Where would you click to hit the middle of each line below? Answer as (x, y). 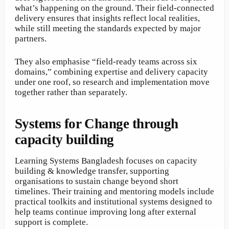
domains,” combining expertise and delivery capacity (111, 72)
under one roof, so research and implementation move (112, 82)
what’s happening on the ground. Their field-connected (114, 8)
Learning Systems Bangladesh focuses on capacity (106, 161)
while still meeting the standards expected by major (108, 29)
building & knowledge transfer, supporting (92, 171)
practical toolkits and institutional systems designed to (113, 202)
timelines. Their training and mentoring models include (114, 192)
